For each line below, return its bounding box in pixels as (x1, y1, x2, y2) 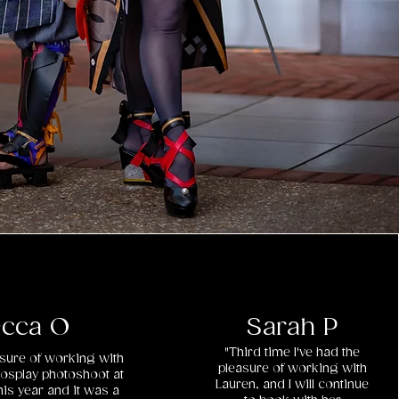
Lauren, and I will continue (216, 378, 370, 392)
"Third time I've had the (224, 346, 361, 360)
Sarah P (247, 314, 338, 342)
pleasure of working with (217, 362, 367, 376)
